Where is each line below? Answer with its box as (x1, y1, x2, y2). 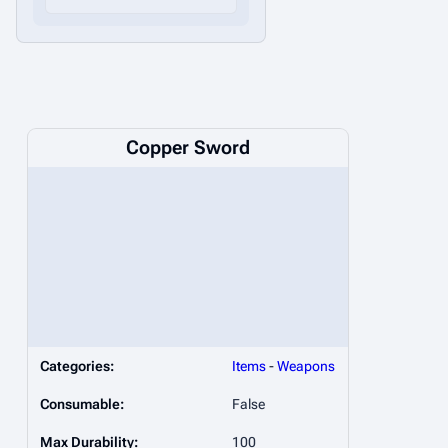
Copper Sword (126, 136, 250, 160)
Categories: (40, 358, 114, 375)
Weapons (277, 358, 335, 375)
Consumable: (40, 396, 124, 413)
